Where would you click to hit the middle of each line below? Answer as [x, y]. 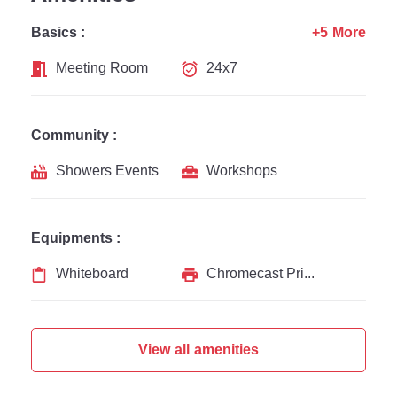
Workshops [242, 171]
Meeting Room [102, 68]
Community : [74, 135]
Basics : [58, 32]
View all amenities [198, 350]
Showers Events [107, 171]
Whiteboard [92, 273]
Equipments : [76, 238]
